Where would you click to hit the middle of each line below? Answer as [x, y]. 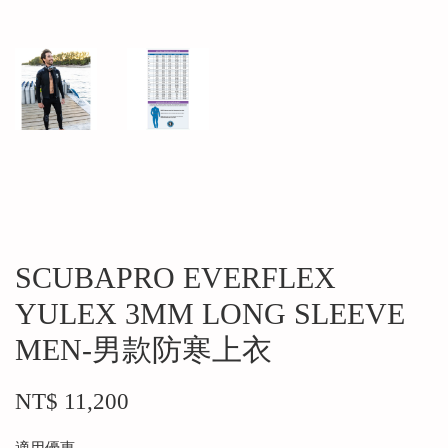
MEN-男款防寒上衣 [143, 350]
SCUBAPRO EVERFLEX [175, 278]
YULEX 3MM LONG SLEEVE [210, 314]
